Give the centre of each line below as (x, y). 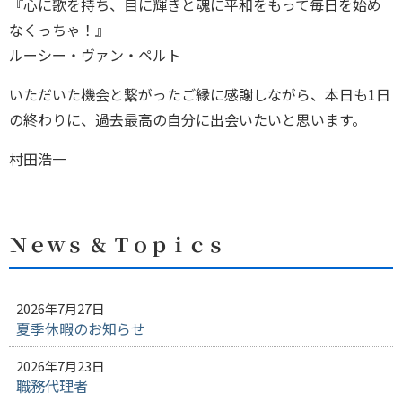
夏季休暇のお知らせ (81, 328)
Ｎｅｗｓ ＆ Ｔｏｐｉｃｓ (117, 244)
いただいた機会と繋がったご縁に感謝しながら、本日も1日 (200, 94)
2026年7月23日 (60, 366)
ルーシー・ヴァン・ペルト (95, 55)
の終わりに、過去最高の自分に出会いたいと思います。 (188, 119)
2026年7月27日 (60, 308)
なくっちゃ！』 (59, 30)
